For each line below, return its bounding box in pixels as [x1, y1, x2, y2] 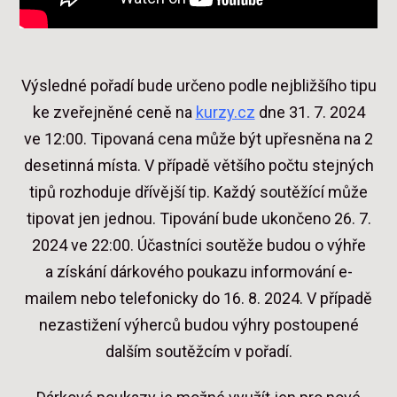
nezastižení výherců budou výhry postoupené [38, 315, 359, 335]
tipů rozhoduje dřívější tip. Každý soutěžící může [29, 183, 368, 202]
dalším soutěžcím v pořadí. [105, 342, 292, 362]
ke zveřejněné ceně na [32, 103, 196, 122]
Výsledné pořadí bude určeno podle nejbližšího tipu [20, 76, 377, 96]
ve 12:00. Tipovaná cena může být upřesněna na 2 [24, 129, 373, 149]
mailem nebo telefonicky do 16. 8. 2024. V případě [25, 289, 372, 308]
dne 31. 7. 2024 [254, 103, 365, 122]
